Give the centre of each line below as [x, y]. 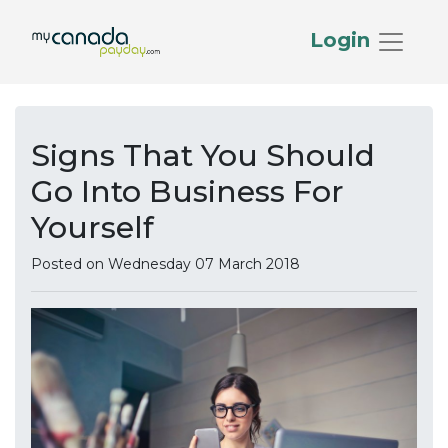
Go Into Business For [187, 191]
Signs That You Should [203, 155]
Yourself [92, 227]
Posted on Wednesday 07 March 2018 [165, 264]
